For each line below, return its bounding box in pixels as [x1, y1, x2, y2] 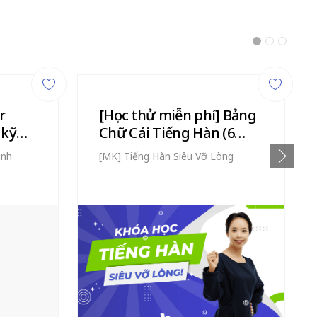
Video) [99, 141, 139, 160]
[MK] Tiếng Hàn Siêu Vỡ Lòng [99, 149, 234, 163]
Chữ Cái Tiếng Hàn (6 [99, 123, 234, 142]
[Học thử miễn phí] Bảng [99, 105, 256, 125]
